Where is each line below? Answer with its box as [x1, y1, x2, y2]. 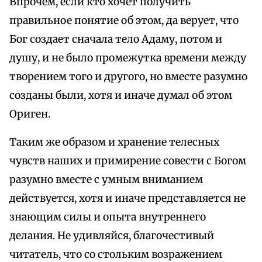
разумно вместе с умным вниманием [9, 173, 203, 187]
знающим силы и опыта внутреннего [9, 211, 206, 224]
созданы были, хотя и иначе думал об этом [9, 89, 232, 102]
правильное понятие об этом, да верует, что [9, 14, 239, 27]
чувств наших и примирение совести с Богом [9, 154, 246, 168]
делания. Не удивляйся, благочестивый [9, 229, 214, 243]
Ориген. [9, 108, 50, 121]
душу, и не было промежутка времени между [9, 51, 246, 65]
